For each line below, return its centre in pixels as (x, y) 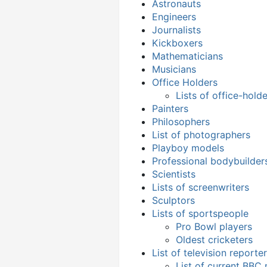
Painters (170, 108)
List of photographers (201, 135)
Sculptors (173, 200)
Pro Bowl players (214, 226)
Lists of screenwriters (201, 187)
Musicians (174, 69)
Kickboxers (177, 43)
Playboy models (188, 148)
